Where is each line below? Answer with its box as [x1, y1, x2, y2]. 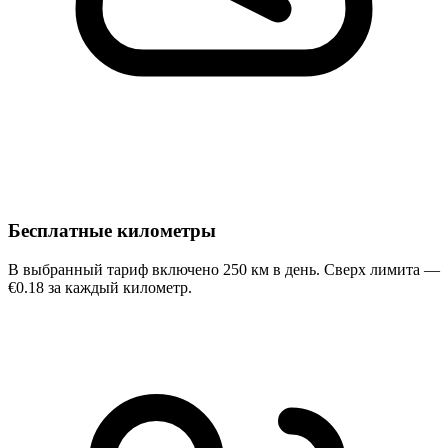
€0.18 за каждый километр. [8, 279, 192, 297]
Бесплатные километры [8, 220, 216, 242]
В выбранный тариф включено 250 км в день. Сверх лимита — [8, 261, 440, 279]
